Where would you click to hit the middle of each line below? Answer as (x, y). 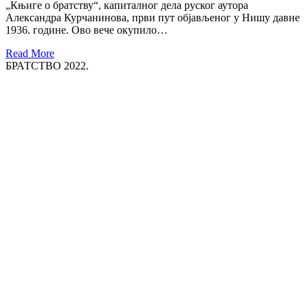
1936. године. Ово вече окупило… (87, 30)
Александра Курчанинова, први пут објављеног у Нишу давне (153, 17)
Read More (30, 53)
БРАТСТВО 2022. (47, 65)
